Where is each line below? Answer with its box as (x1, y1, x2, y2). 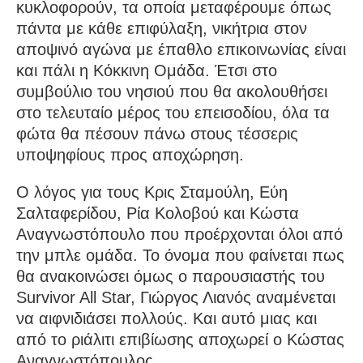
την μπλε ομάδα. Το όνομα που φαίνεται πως (16, 246, 344, 265)
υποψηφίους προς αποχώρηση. (16, 146, 244, 164)
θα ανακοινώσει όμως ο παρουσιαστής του (16, 267, 325, 286)
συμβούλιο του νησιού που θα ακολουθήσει (16, 83, 327, 101)
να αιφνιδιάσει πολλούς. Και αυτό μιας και (16, 310, 317, 328)
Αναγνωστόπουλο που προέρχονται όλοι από (16, 225, 343, 244)
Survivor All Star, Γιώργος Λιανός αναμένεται (16, 288, 335, 307)
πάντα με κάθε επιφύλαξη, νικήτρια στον (16, 19, 307, 38)
